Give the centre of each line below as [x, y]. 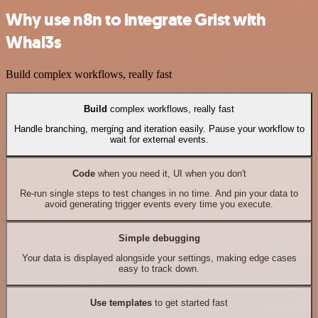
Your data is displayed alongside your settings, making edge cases [159, 258]
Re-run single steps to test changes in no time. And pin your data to [159, 194]
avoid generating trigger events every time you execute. [159, 204]
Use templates [121, 303]
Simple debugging [159, 238]
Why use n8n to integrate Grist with [136, 20]
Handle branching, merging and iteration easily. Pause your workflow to [159, 129]
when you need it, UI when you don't [170, 174]
